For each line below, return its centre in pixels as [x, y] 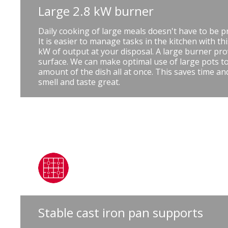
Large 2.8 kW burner [96, 11]
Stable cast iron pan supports [121, 212]
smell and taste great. [79, 82]
